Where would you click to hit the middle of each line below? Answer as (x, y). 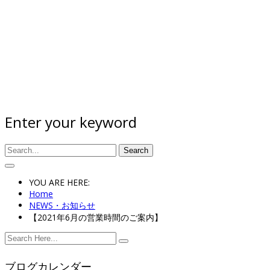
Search (136, 150)
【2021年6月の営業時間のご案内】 (96, 217)
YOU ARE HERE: (59, 182)
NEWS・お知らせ (62, 205)
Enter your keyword (71, 122)
